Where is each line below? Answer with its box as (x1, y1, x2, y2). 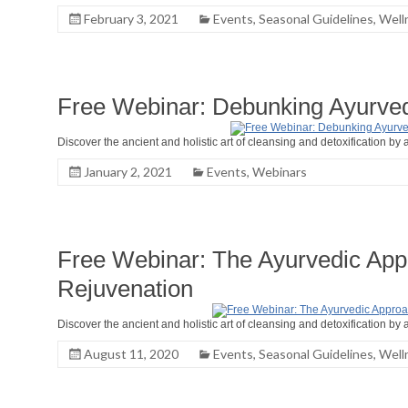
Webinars (252, 164, 307, 179)
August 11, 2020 (84, 346, 178, 362)
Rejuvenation (57, 275, 193, 302)
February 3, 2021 (84, 11, 178, 26)
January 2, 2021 (84, 164, 172, 179)
